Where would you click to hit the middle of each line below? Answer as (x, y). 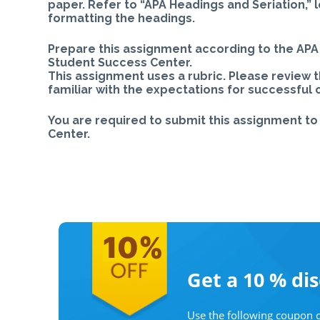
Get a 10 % (239, 280)
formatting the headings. (122, 18)
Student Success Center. (120, 62)
